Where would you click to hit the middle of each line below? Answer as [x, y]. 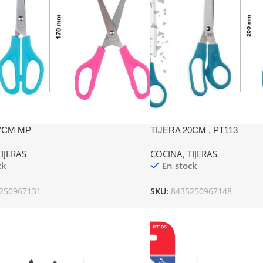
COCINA [166, 154]
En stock [179, 166]
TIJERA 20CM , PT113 [194, 130]
